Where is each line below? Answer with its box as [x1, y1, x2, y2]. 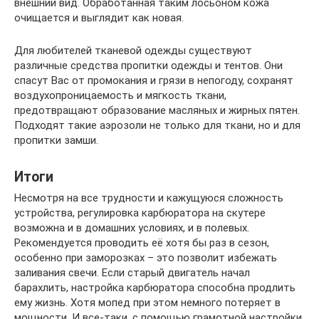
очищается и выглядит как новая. [14, 11, 184, 25]
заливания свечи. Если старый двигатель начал [14, 266, 250, 280]
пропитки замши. [14, 134, 98, 147]
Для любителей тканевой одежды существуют [14, 44, 252, 58]
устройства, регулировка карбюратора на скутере [14, 206, 266, 220]
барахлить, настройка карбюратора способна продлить [14, 281, 296, 295]
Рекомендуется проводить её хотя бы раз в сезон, [14, 236, 269, 250]
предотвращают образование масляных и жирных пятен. [14, 104, 300, 117]
